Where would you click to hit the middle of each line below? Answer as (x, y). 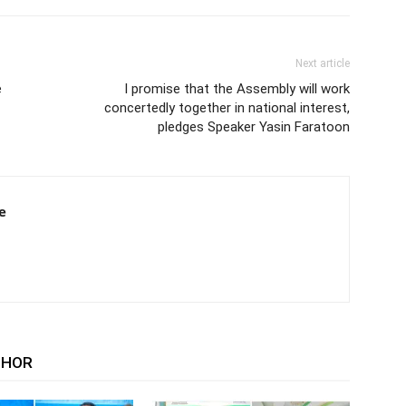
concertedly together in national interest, (227, 107)
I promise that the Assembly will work (237, 88)
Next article (323, 63)
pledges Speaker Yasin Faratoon (254, 126)
